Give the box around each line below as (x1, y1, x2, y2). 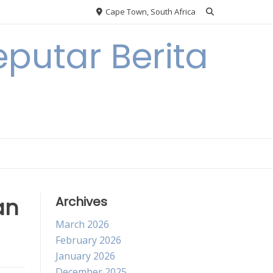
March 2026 (55, 218, 109, 231)
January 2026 (55, 249, 115, 263)
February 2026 (55, 233, 121, 247)
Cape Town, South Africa (104, 6, 196, 17)
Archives (55, 193, 107, 210)
